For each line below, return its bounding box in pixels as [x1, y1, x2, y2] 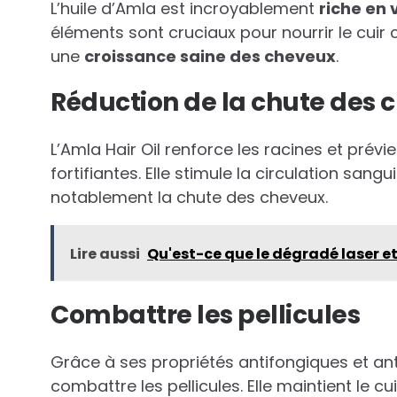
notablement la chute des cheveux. [51, 186, 328, 209]
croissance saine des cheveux [84, 45, 336, 68]
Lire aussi [70, 244, 140, 265]
